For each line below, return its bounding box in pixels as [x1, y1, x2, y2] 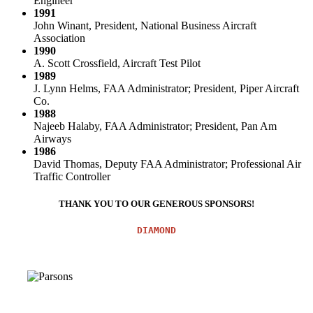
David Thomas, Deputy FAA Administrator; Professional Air [34, 157, 301, 170]
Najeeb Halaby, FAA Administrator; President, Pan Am [34, 119, 277, 132]
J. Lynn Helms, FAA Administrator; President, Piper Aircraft [34, 82, 299, 94]
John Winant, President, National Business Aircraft [34, 19, 256, 31]
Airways [34, 132, 71, 145]
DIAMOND [137, 225, 176, 236]
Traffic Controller [34, 170, 110, 182]
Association [34, 31, 85, 44]
